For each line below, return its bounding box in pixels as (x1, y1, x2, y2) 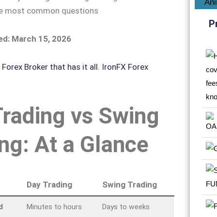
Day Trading (27, 179, 72, 189)
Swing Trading (102, 179, 157, 189)
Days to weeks (102, 202, 150, 211)
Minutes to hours (26, 202, 82, 211)
